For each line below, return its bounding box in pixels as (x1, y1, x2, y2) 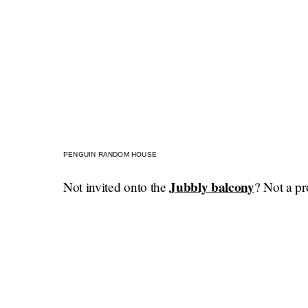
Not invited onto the (63, 178, 170, 196)
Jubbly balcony (169, 177, 254, 197)
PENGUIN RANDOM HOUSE (63, 151, 157, 159)
